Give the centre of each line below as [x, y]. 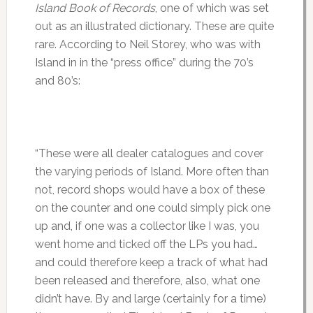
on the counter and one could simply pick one [152, 208]
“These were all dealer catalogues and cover [149, 153]
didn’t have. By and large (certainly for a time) [150, 298]
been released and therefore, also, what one [147, 280]
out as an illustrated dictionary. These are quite [154, 26]
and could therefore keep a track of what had [151, 262]
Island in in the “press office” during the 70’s [144, 62]
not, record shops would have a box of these [150, 189]
